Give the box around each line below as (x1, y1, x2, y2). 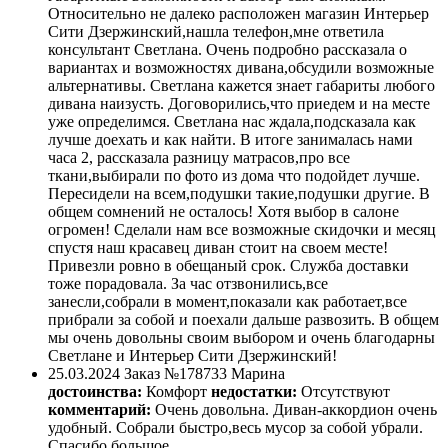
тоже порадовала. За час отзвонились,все (48, 275, 328, 293)
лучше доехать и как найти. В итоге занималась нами (48, 131, 413, 149)
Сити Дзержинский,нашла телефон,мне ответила (48, 23, 384, 41)
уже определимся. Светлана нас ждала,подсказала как (48, 113, 416, 131)
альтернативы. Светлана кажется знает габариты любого (48, 77, 435, 95)
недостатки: (211, 383, 297, 401)
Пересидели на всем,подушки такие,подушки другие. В (48, 185, 430, 203)
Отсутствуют (301, 383, 390, 401)
